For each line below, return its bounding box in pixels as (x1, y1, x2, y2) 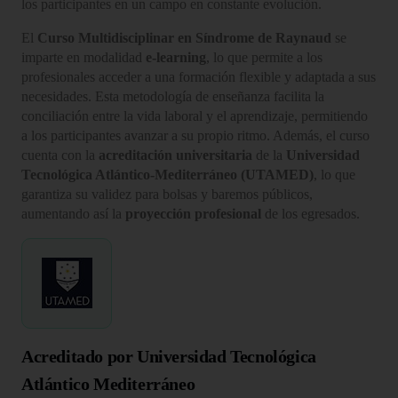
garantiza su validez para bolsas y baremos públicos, (21, 186, 313, 202)
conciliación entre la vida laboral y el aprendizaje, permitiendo (21, 107, 368, 123)
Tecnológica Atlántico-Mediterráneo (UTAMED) (21, 166, 314, 182)
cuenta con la (21, 147, 99, 163)
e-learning (146, 49, 206, 65)
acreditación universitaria (99, 147, 252, 163)
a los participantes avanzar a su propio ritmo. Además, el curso (21, 127, 370, 143)
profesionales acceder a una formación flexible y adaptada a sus (21, 68, 376, 84)
